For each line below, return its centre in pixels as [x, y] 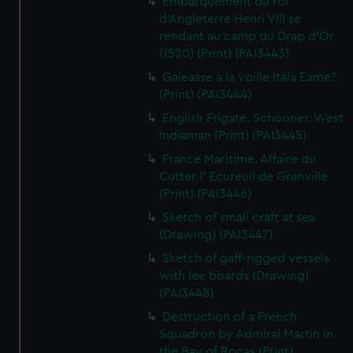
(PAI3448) [187, 293]
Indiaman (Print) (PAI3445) [233, 136]
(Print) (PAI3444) [206, 95]
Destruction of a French [230, 317]
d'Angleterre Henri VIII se [230, 19]
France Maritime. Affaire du [240, 159]
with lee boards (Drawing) [234, 276]
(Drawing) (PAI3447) [216, 235]
